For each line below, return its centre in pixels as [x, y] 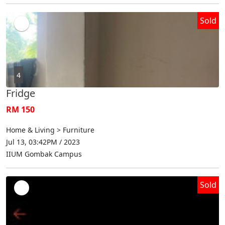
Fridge [21, 93]
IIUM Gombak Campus [44, 154]
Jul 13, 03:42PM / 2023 [43, 142]
